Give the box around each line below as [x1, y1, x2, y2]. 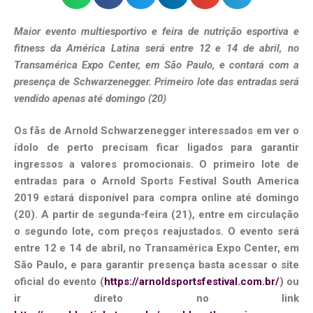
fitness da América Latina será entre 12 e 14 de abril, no [14, 41, 299, 54]
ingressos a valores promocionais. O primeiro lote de [14, 158, 299, 171]
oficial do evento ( [14, 275, 104, 289]
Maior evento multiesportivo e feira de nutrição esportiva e [14, 24, 299, 38]
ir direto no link [14, 292, 299, 305]
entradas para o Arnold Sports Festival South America [14, 175, 299, 188]
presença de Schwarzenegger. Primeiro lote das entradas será [14, 75, 299, 88]
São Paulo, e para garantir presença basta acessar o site [14, 259, 299, 272]
